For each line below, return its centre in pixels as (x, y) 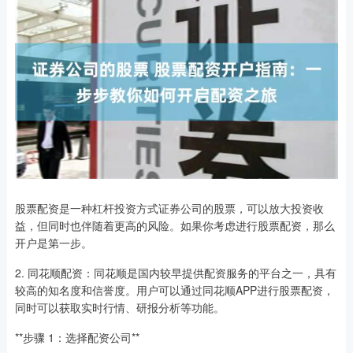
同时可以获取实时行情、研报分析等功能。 (119, 308)
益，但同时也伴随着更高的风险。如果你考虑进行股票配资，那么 (175, 226)
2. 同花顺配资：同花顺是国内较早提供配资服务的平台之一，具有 (175, 273)
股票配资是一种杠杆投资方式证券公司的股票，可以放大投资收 (169, 208)
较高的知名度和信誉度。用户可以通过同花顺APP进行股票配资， (174, 290)
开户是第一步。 (53, 243)
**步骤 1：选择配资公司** (77, 338)
